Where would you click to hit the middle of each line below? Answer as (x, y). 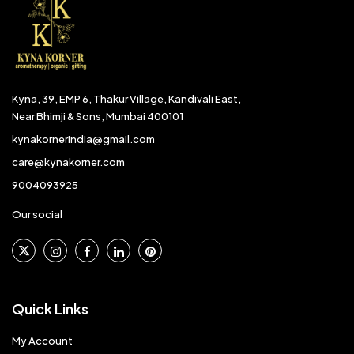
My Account (42, 340)
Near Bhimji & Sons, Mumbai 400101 (98, 116)
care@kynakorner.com (68, 162)
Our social (37, 214)
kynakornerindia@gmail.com (83, 139)
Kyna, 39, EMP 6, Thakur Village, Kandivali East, (126, 98)
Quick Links (50, 308)
